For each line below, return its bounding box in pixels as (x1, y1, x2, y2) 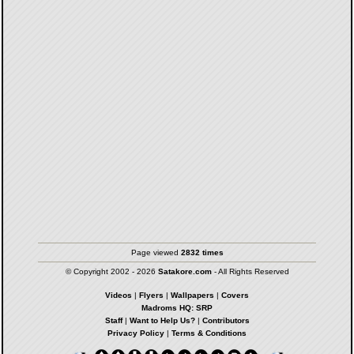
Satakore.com (157, 266, 212, 276)
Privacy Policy (107, 328, 164, 337)
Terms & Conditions (171, 328, 247, 337)
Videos (105, 290, 132, 299)
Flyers (139, 290, 164, 299)
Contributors (201, 315, 250, 325)
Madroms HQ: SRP (141, 303, 213, 312)
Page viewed (130, 247, 181, 257)
